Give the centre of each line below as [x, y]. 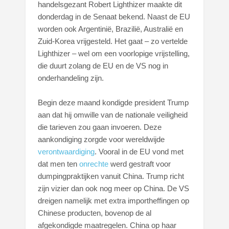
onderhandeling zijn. [71, 78]
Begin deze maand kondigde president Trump [113, 102]
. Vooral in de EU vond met [139, 151]
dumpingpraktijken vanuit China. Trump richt [111, 176]
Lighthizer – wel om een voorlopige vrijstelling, [114, 53]
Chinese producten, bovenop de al [95, 213]
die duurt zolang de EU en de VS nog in [103, 65]
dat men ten [59, 164]
